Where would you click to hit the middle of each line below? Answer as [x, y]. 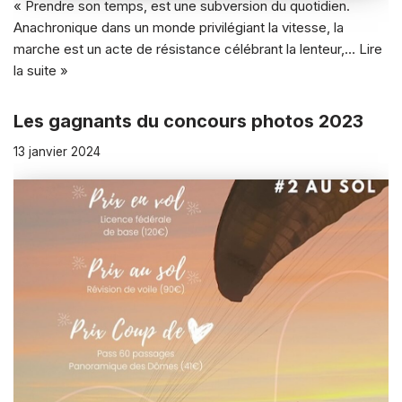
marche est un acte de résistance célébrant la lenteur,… [186, 49]
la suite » [41, 71]
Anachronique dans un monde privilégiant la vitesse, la [179, 28]
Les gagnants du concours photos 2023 [188, 122]
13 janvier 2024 [57, 152]
